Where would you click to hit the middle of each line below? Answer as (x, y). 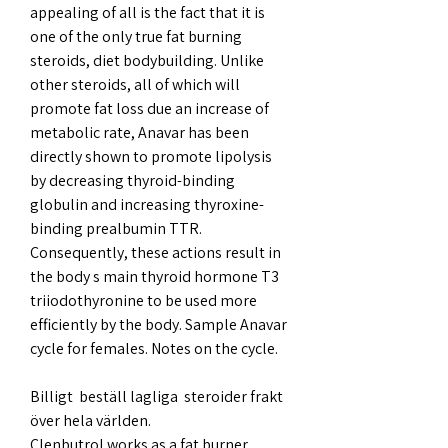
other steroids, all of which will (135, 84)
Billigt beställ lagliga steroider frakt (156, 396)
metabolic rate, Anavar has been (139, 132)
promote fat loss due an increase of (149, 108)
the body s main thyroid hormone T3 (154, 276)
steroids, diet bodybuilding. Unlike (147, 60)
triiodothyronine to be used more (143, 300)
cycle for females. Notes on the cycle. (154, 348)
